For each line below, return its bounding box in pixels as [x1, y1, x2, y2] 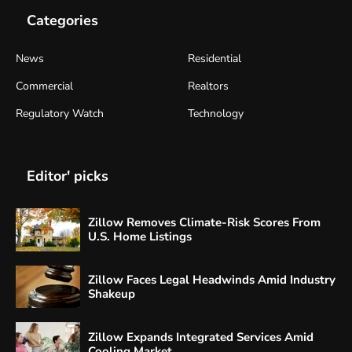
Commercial [16, 78, 73, 93]
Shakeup [88, 285, 135, 302]
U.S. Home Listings [88, 229, 192, 245]
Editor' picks [27, 166, 108, 185]
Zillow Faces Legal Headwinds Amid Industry [88, 271, 335, 288]
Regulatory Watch [16, 105, 104, 121]
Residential [188, 50, 241, 66]
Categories [27, 10, 98, 30]
